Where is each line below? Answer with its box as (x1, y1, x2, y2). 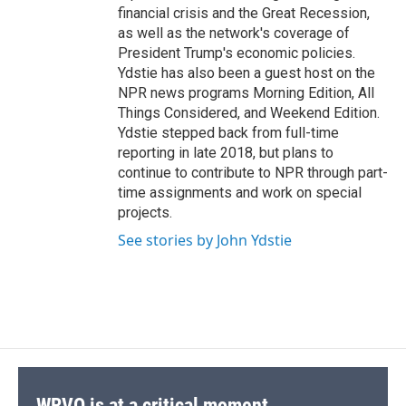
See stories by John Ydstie (118, 230, 292, 251)
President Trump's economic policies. (118, 44, 355, 63)
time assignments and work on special (118, 184, 362, 202)
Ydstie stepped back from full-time (118, 124, 339, 142)
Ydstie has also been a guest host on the (118, 64, 375, 82)
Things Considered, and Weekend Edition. (118, 104, 380, 122)
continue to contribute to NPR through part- (118, 164, 388, 182)
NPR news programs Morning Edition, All (118, 84, 374, 102)
